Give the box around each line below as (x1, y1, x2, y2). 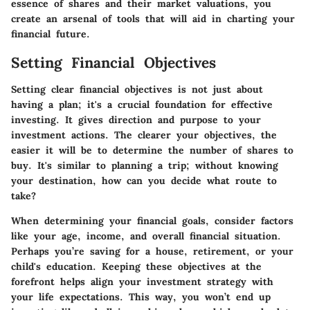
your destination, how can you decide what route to (11, 174, 277, 187)
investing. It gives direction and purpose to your (11, 113, 261, 126)
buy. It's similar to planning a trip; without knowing (11, 158, 278, 172)
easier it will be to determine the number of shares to (11, 143, 293, 156)
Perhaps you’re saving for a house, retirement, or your (11, 244, 293, 257)
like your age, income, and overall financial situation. (11, 229, 281, 242)
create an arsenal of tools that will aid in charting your (11, 12, 295, 26)
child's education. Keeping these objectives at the (11, 259, 262, 273)
